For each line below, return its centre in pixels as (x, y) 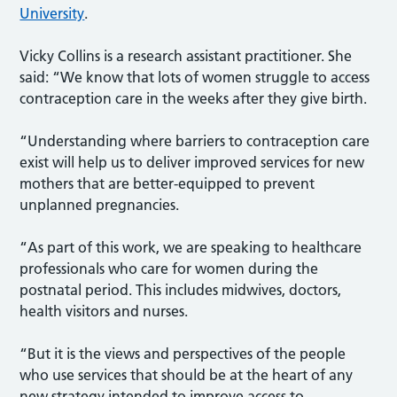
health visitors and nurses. (104, 311)
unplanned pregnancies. (100, 204)
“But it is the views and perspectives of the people (183, 353)
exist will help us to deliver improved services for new (192, 162)
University (52, 13)
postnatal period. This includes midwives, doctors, (181, 289)
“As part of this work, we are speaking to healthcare (191, 247)
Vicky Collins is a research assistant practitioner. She (186, 55)
